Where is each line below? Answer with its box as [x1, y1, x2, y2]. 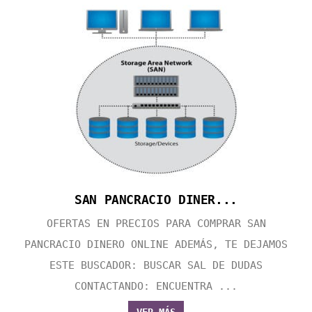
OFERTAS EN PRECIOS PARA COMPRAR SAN [46, 217, 266, 231]
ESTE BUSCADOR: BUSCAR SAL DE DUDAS [49, 259, 263, 272]
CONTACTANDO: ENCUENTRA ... [75, 280, 237, 293]
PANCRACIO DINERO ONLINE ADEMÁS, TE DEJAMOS [24, 238, 288, 251]
